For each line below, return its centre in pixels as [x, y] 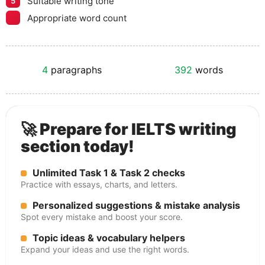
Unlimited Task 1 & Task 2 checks [109, 173]
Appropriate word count [77, 18]
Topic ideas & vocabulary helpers [109, 238]
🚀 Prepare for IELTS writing [129, 129]
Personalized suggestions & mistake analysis [136, 205]
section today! [77, 146]
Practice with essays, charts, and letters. [99, 184]
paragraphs [75, 70]
